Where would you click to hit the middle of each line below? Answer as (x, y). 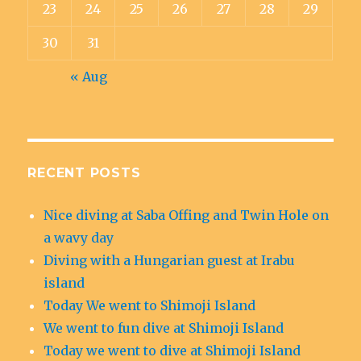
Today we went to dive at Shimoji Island (172, 351)
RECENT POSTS (84, 173)
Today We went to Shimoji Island (150, 305)
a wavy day (79, 238)
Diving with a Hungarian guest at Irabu (170, 260)
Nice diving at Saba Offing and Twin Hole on (187, 215)
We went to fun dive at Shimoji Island (164, 328)
